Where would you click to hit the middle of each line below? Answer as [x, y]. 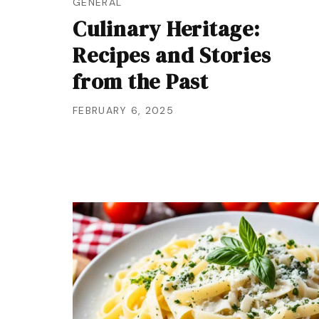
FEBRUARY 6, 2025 [123, 110]
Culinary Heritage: [166, 29]
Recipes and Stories [172, 55]
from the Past [141, 82]
